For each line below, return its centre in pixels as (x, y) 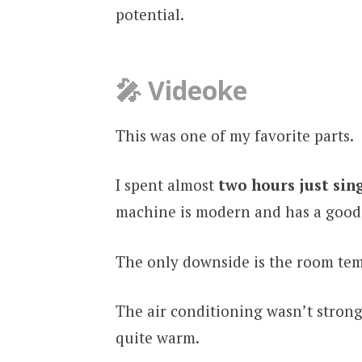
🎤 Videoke (181, 90)
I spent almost (166, 185)
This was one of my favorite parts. (234, 135)
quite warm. (157, 338)
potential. (149, 14)
